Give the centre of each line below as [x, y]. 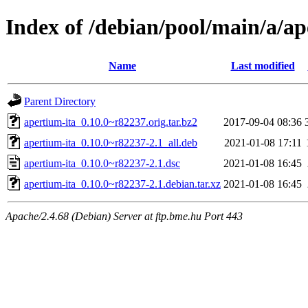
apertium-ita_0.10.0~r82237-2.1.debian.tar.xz [122, 184]
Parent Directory [60, 101]
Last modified [263, 65]
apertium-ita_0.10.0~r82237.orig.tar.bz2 [111, 122]
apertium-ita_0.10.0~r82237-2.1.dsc [102, 163]
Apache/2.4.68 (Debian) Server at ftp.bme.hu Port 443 [124, 216]
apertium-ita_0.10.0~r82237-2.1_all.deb [111, 142]
